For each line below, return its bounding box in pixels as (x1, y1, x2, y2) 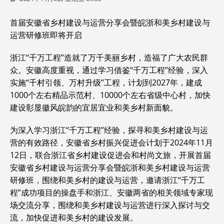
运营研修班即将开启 (10, 29, 82, 40)
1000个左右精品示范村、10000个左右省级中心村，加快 (10, 89, 210, 100)
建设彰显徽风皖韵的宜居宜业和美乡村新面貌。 (10, 102, 178, 113)
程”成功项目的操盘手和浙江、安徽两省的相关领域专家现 (10, 187, 213, 198)
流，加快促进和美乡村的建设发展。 (10, 212, 138, 223)
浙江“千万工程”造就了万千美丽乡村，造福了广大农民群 (10, 52, 208, 63)
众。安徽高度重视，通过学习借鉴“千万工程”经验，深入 (10, 64, 208, 75)
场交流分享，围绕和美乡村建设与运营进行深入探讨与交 (10, 199, 210, 210)
